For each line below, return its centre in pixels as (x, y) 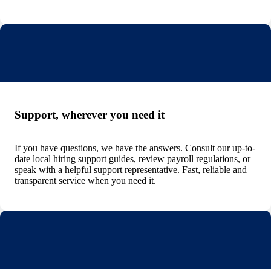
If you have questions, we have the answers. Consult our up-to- (135, 148)
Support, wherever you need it (90, 114)
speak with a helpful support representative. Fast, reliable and (131, 169)
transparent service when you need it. (85, 180)
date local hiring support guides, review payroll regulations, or (132, 158)
